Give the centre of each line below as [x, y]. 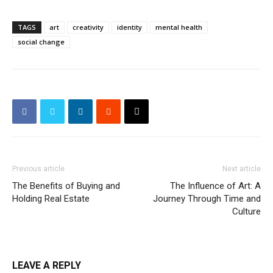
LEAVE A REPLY [47, 266]
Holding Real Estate [51, 199]
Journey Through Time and [207, 199]
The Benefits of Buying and [66, 186]
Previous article [38, 169]
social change [41, 42]
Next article [242, 169]
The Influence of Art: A [215, 186]
